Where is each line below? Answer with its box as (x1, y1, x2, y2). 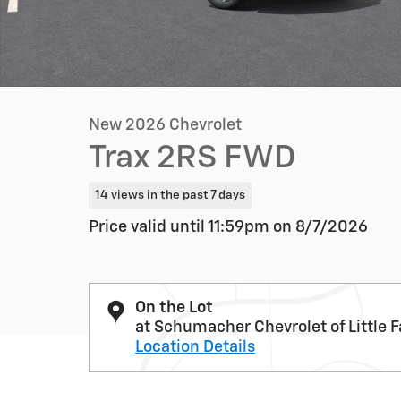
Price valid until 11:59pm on (89, 218, 295, 235)
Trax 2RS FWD (89, 142, 295, 175)
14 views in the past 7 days (94, 188, 245, 201)
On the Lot (135, 299, 213, 316)
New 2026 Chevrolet (89, 117, 242, 133)
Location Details (135, 338, 255, 355)
